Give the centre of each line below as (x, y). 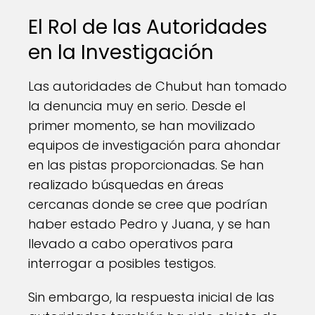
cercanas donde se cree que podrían (148, 204)
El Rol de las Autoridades (148, 27)
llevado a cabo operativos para (131, 244)
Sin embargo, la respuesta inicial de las (151, 297)
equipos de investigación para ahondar (154, 145)
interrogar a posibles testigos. (122, 263)
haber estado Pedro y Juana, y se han (149, 224)
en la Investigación (121, 52)
